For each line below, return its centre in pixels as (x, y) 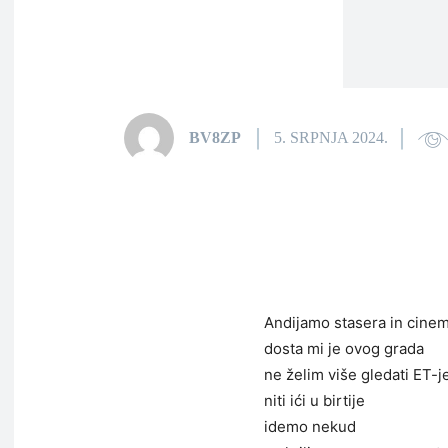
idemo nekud (310, 426)
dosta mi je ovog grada (344, 348)
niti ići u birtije (314, 400)
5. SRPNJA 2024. (331, 138)
